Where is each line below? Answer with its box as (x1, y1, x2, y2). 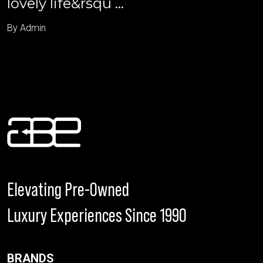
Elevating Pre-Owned (7, 178, 129, 200)
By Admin (7, 22, 46, 33)
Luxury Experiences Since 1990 (7, 204, 187, 226)
